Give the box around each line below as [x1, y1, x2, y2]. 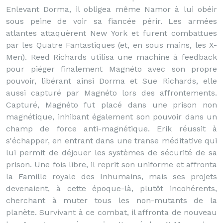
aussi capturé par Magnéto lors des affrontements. [6, 88, 217, 98]
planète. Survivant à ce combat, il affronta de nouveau [6, 208, 217, 217]
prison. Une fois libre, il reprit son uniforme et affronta [6, 160, 217, 169]
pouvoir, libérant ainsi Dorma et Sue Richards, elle [6, 76, 217, 86]
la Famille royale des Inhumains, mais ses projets [6, 172, 217, 181]
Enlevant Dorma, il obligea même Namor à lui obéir [6, 4, 217, 14]
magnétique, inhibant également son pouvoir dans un [6, 112, 217, 121]
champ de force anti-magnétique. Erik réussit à [6, 124, 217, 133]
